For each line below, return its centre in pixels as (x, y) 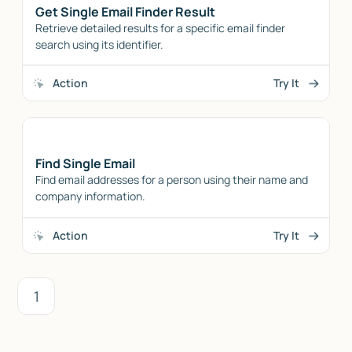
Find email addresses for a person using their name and (172, 180)
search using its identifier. (100, 44)
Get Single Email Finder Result (126, 11)
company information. (91, 196)
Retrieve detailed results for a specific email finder (161, 27)
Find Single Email (86, 164)
